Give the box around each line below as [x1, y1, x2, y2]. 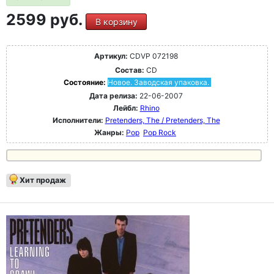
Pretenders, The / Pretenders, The [105, 116, 220, 125]
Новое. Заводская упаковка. [107, 78, 209, 87]
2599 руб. [6, 10, 86, 29]
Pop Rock [143, 128, 176, 138]
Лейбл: [113, 103, 138, 113]
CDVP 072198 [128, 51, 178, 61]
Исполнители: [52, 116, 105, 125]
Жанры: [94, 128, 124, 138]
